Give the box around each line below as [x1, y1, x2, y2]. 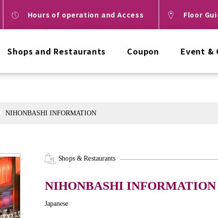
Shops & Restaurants [58, 154, 115, 163]
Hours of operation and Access [27, 9, 144, 19]
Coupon [127, 45, 159, 57]
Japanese [45, 200, 68, 207]
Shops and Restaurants [7, 45, 106, 57]
